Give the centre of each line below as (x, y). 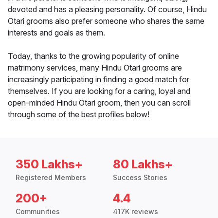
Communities (38, 212)
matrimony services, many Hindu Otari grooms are (95, 68)
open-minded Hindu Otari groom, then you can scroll (99, 103)
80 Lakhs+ (143, 164)
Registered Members (51, 178)
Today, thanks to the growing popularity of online (93, 56)
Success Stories (140, 178)
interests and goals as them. (56, 33)
